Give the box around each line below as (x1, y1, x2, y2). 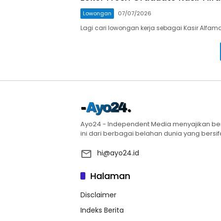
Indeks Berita (80, 205, 124, 215)
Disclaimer (80, 189, 116, 200)
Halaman (90, 169, 130, 182)
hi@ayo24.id (97, 147, 139, 158)
